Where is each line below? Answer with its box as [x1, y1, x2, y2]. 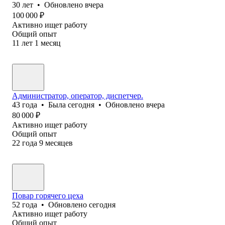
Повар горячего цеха [12, 191, 83, 200]
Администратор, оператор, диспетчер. [12, 91, 143, 100]
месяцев [45, 138, 73, 147]
